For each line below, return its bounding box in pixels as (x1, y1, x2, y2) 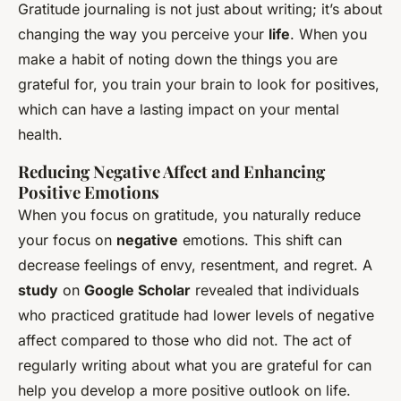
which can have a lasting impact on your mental (18, 100, 339, 119)
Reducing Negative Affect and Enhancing (18, 160, 325, 183)
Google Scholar (84, 281, 191, 300)
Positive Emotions (18, 181, 159, 204)
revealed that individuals (191, 281, 359, 300)
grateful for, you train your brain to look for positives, (18, 75, 380, 94)
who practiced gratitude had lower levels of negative (18, 306, 374, 325)
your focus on (18, 231, 116, 250)
